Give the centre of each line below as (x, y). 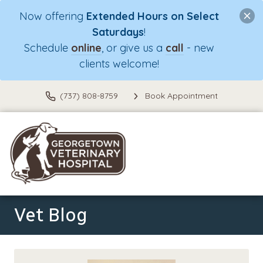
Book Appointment (181, 96)
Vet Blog (51, 215)
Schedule (47, 48)
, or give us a (133, 48)
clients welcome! (119, 64)
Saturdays (118, 32)
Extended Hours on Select (152, 16)
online (86, 48)
